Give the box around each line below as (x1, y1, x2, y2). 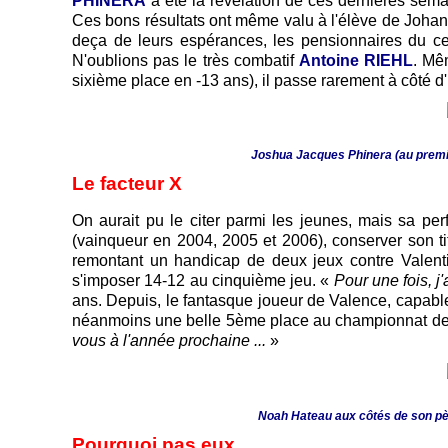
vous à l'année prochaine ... (72, 332, 266, 350)
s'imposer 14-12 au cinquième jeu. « (72, 272, 334, 290)
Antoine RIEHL (299, 51, 414, 69)
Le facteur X (72, 173, 182, 195)
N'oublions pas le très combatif (72, 51, 299, 69)
